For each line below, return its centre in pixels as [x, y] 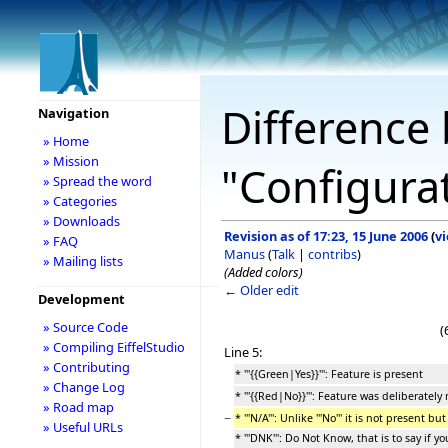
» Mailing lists [82, 261]
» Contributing [86, 367]
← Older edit [261, 289]
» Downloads [81, 221]
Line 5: [243, 351]
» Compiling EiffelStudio [113, 347]
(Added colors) [263, 271]
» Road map [78, 407]
